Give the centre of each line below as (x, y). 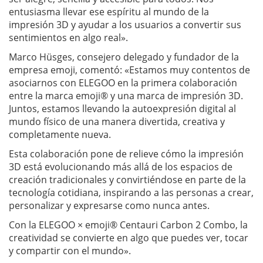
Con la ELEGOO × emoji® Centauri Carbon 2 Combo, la (128, 225)
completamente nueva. (60, 134)
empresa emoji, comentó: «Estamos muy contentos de (129, 70)
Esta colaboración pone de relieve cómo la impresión (126, 154)
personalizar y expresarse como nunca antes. (109, 205)
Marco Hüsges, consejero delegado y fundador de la (124, 57)
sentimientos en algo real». (68, 37)
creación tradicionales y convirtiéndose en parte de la (127, 179)
